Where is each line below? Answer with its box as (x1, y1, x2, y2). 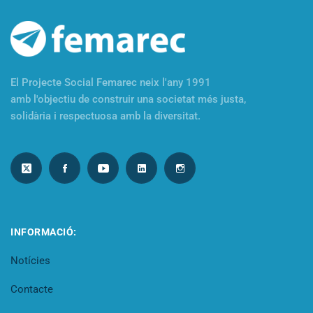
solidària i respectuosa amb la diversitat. (10, 110, 201, 123)
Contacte (10, 283, 53, 296)
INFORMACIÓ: (10, 226, 77, 238)
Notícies (10, 254, 50, 268)
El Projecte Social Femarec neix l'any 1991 (10, 76, 211, 89)
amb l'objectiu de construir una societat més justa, (10, 93, 246, 106)
